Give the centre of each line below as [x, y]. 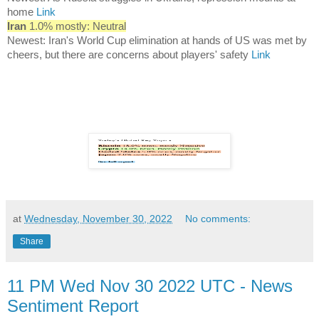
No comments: [218, 218]
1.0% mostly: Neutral [76, 26]
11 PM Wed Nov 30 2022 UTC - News [150, 286]
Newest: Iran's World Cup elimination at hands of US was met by [157, 40]
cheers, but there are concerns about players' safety [129, 54]
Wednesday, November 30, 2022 [98, 218]
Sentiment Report [73, 305]
